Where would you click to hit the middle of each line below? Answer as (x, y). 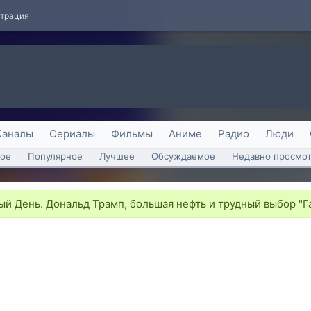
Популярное (55, 156)
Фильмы (132, 134)
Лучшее (117, 156)
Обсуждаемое (183, 156)
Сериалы (72, 134)
